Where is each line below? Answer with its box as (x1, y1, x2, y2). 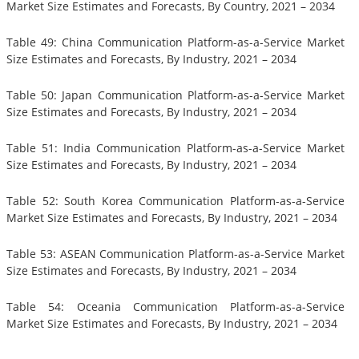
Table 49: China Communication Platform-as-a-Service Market (6, 34, 345, 50)
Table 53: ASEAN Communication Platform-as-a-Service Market (6, 246, 345, 262)
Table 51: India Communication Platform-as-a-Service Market (6, 140, 345, 156)
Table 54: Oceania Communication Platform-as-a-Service (6, 299, 345, 315)
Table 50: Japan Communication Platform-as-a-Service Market (6, 87, 345, 103)
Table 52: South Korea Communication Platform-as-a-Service (6, 193, 345, 209)
